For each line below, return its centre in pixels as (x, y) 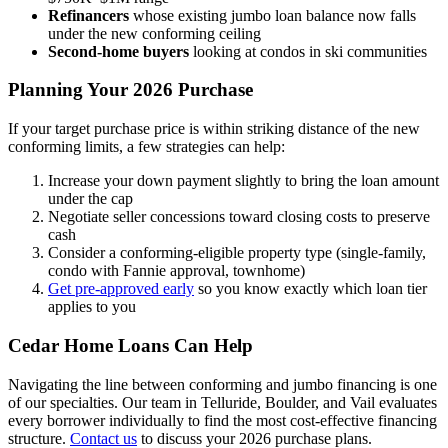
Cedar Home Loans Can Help (130, 345)
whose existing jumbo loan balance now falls (272, 15)
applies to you (92, 307)
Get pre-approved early (121, 289)
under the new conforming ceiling (154, 33)
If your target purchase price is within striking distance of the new (214, 129)
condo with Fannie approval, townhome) (176, 271)
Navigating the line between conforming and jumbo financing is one (222, 384)
